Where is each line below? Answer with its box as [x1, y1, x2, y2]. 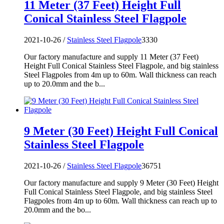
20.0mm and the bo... [24, 205, 91, 214]
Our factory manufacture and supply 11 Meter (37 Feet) [24, 52, 198, 61]
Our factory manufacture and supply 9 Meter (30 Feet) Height [24, 178, 218, 187]
